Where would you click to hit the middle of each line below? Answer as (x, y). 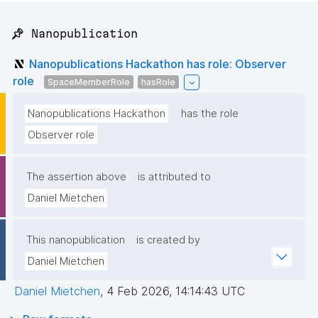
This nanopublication (76, 240)
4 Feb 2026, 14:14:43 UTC (176, 291)
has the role (210, 114)
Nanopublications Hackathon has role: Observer (158, 64)
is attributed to (174, 177)
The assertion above (76, 177)
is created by (168, 240)
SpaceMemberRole (89, 82)
